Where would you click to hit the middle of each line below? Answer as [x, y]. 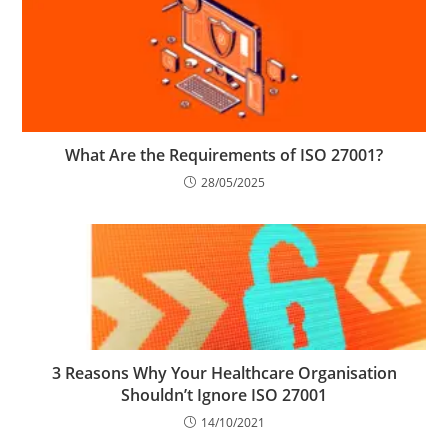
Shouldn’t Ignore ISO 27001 [224, 395]
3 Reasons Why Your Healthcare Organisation [224, 373]
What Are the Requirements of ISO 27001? [224, 155]
